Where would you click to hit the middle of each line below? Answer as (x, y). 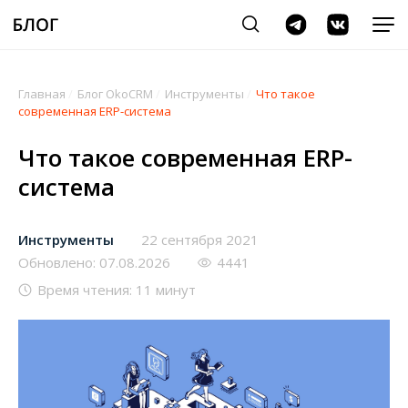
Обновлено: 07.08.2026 (94, 262)
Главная (42, 94)
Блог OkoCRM (115, 94)
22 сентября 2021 (200, 240)
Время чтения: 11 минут (117, 290)
